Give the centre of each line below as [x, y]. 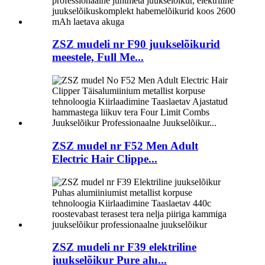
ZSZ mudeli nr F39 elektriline [124, 247]
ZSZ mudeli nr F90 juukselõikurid [136, 44]
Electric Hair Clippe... [105, 159]
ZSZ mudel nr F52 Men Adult [125, 146]
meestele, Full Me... [98, 57]
